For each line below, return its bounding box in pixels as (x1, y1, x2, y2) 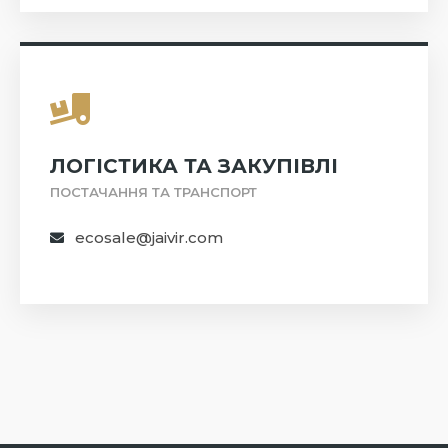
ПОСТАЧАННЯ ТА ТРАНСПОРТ (50, 184, 257, 201)
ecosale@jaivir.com (75, 228, 223, 248)
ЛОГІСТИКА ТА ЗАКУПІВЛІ (50, 154, 338, 179)
